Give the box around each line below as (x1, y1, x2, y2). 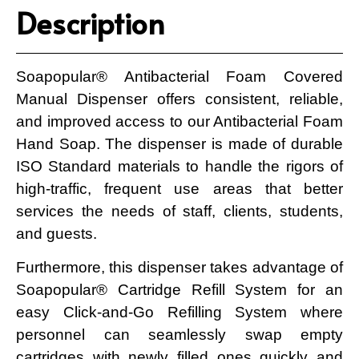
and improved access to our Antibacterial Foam (16, 112, 343, 130)
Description (16, 2, 164, 42)
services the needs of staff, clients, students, (16, 202, 343, 220)
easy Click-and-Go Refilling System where (16, 304, 343, 321)
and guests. (16, 224, 97, 242)
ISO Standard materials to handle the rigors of (16, 157, 343, 175)
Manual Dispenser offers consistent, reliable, (16, 90, 343, 107)
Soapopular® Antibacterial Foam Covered (16, 67, 343, 85)
